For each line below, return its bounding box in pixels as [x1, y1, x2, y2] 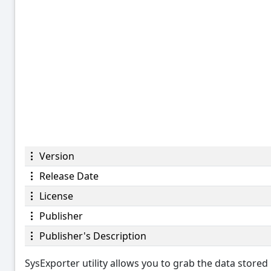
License [37, 189, 73, 203]
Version [37, 149, 74, 163]
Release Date [37, 169, 99, 183]
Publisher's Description [37, 229, 146, 243]
